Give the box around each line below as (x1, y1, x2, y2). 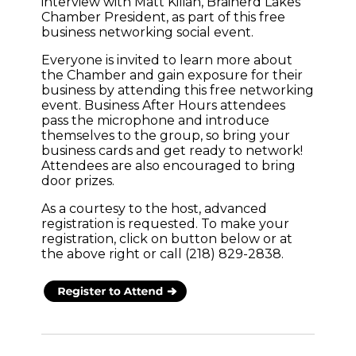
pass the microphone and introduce (41, 112, 269, 128)
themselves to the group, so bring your (41, 127, 290, 143)
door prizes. (41, 172, 114, 188)
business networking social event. (41, 24, 253, 40)
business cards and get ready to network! (41, 142, 303, 158)
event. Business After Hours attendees (41, 97, 285, 113)
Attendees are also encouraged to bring (41, 157, 296, 173)
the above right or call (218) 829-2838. (41, 246, 284, 261)
